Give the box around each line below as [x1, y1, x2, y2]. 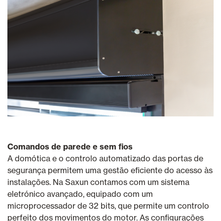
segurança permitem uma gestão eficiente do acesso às [7, 165, 213, 176]
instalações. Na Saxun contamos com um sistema [7, 177, 189, 187]
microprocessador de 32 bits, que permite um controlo [7, 201, 209, 211]
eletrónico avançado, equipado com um [7, 189, 153, 199]
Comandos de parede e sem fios [7, 142, 133, 152]
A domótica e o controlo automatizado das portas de [7, 153, 203, 164]
